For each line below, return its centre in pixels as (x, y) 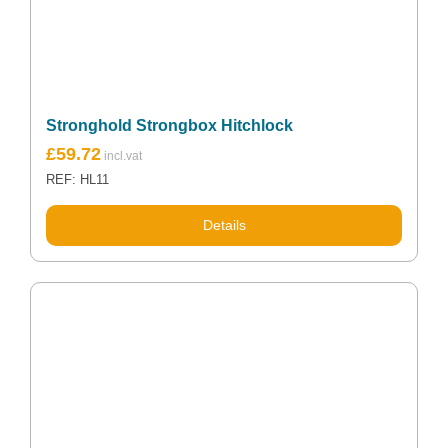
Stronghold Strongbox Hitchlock (169, 125)
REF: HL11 (77, 179)
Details (224, 224)
